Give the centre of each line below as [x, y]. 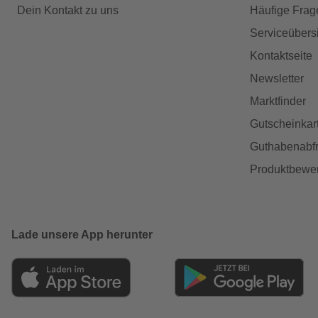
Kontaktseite [281, 55]
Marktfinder [278, 101]
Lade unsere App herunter [82, 234]
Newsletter [277, 78]
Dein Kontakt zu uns [68, 10]
